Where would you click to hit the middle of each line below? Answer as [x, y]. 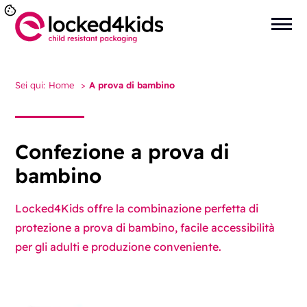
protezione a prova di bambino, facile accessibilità [145, 228]
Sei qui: [30, 85]
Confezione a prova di [123, 152]
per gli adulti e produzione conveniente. [119, 247]
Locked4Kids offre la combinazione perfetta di [137, 209]
